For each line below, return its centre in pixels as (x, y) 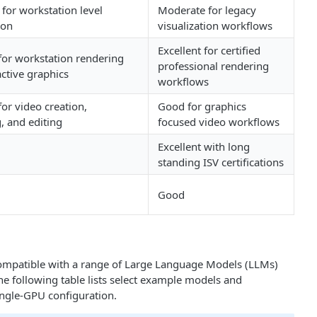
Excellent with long (204, 146)
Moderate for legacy (207, 10)
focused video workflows (219, 121)
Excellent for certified (209, 50)
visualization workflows (215, 25)
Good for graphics (202, 106)
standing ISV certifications (221, 162)
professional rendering (213, 65)
